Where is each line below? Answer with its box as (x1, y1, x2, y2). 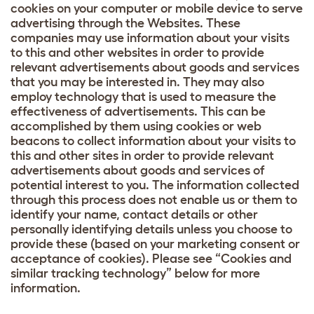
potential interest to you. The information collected (11, 177, 299, 192)
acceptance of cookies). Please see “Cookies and (11, 251, 292, 266)
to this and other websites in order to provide (11, 45, 264, 60)
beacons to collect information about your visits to (11, 133, 296, 148)
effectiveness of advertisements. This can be (11, 104, 266, 118)
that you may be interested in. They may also (11, 74, 264, 89)
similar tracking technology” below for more (11, 266, 260, 280)
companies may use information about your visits (11, 30, 289, 45)
